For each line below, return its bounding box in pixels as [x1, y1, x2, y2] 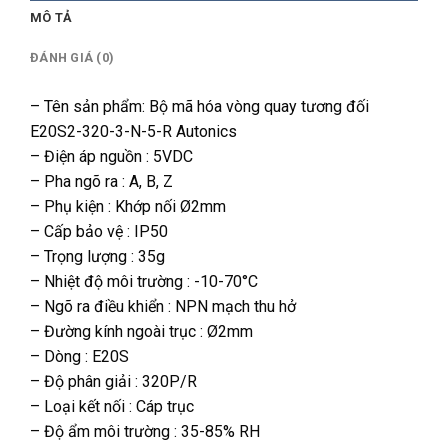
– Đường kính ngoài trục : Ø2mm [30, 322, 253, 342]
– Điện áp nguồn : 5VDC [30, 147, 193, 167]
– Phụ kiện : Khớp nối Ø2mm [30, 197, 226, 217]
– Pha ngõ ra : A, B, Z [30, 172, 173, 192]
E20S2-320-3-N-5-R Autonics [30, 122, 237, 142]
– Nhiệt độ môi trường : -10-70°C [30, 272, 258, 292]
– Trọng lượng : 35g [30, 247, 165, 267]
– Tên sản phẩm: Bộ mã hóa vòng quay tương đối [30, 97, 369, 117]
